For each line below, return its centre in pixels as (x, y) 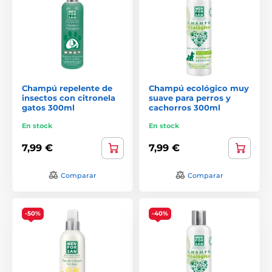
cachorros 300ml (185, 107)
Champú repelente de (67, 88)
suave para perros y (190, 97)
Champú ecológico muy (199, 88)
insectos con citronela (69, 97)
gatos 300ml (48, 107)
